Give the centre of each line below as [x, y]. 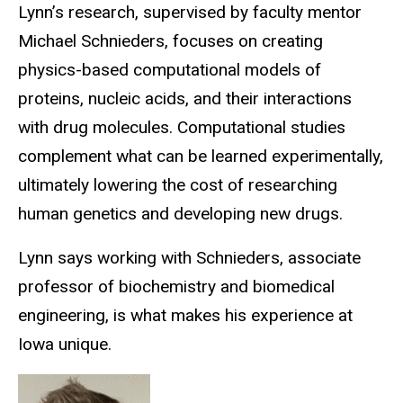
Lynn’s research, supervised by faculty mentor [190, 13]
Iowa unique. [67, 344]
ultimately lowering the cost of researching [178, 185]
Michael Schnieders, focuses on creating [170, 41]
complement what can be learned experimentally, [201, 157]
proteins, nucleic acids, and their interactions [185, 99]
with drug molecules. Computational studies [182, 128]
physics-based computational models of [170, 70]
